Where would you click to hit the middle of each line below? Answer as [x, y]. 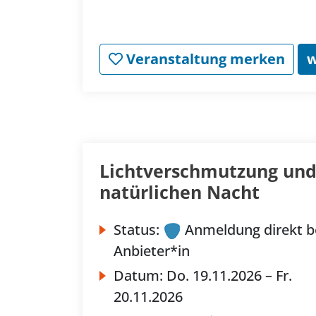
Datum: [140, 276]
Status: [136, 230]
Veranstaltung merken [204, 59]
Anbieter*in [152, 251]
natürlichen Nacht [180, 192]
